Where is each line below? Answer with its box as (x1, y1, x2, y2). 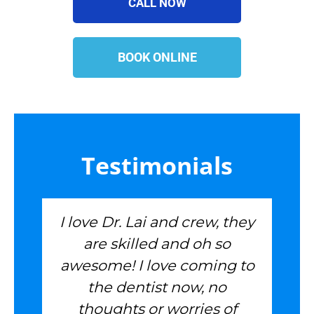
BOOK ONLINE (117, 50, 197, 65)
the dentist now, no (88, 278, 226, 296)
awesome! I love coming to (60, 256, 254, 274)
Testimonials (81, 149, 233, 182)
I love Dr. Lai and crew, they (60, 212, 254, 231)
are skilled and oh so (83, 234, 231, 252)
